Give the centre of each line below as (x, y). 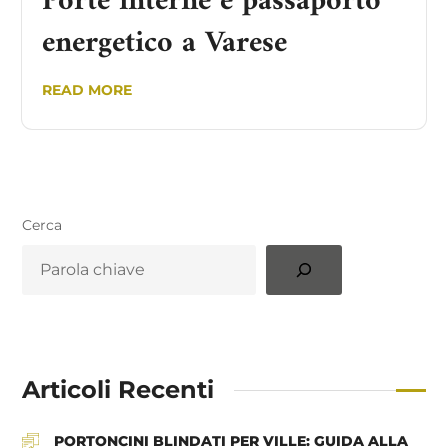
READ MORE (87, 90)
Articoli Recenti (118, 390)
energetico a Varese (165, 44)
